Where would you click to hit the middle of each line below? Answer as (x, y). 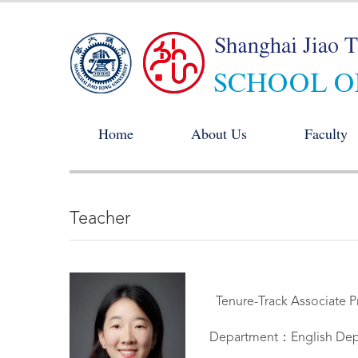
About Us (219, 137)
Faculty (326, 137)
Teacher (100, 219)
